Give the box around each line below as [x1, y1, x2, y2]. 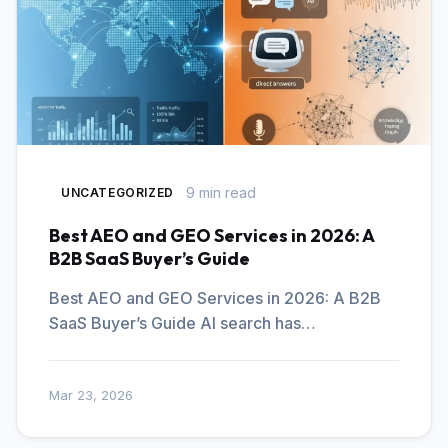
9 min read [185, 183, 256, 201]
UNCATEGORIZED [61, 185, 174, 200]
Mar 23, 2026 [49, 387, 133, 403]
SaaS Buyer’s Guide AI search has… [49, 313, 316, 333]
